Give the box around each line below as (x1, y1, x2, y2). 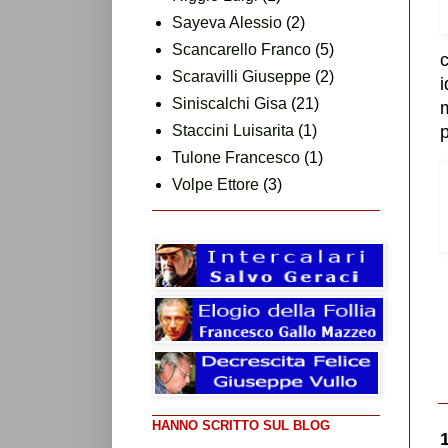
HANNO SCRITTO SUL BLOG (152, 417, 330, 433)
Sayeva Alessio (172, 13, 282, 31)
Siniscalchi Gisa (172, 94, 287, 112)
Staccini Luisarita (172, 121, 294, 139)
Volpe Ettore (172, 175, 259, 193)
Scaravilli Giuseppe (172, 67, 311, 85)
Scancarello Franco (172, 40, 311, 58)
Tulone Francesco (172, 148, 300, 166)
